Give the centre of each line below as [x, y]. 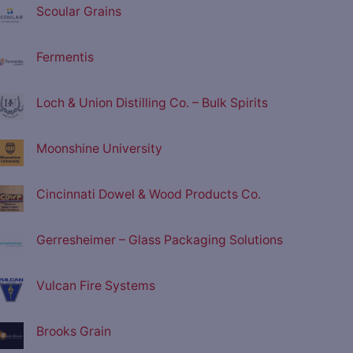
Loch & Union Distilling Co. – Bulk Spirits [152, 103]
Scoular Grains [79, 12]
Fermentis [65, 58]
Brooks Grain [74, 332]
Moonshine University [99, 149]
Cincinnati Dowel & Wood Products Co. [149, 195]
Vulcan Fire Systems [96, 286]
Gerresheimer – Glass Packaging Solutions [160, 240]
